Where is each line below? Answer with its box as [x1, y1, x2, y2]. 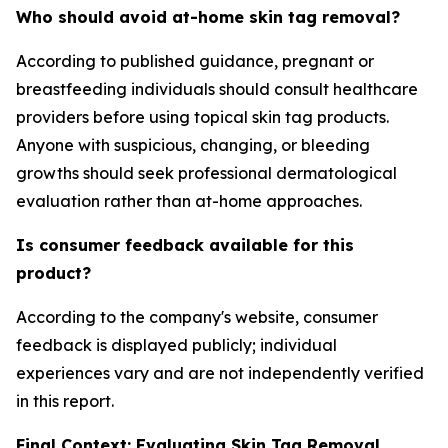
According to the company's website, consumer [16, 307, 378, 327]
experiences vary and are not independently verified [16, 363, 424, 383]
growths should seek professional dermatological [16, 163, 397, 183]
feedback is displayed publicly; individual [16, 335, 337, 355]
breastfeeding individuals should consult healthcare [16, 79, 418, 99]
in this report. [16, 391, 114, 411]
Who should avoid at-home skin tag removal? [16, 7, 400, 27]
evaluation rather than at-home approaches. [16, 191, 362, 211]
